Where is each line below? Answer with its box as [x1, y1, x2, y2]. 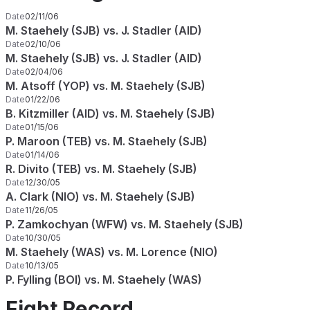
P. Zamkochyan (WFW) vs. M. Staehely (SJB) [6, 217, 244, 231]
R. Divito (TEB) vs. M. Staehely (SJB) [6, 162, 197, 176]
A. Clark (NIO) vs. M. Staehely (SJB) [6, 190, 195, 203]
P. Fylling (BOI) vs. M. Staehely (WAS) [6, 273, 202, 286]
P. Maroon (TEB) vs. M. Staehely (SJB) [6, 134, 208, 148]
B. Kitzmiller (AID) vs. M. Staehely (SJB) [6, 107, 215, 120]
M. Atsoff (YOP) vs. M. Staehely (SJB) [6, 79, 206, 93]
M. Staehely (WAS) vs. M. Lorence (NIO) [6, 245, 218, 259]
